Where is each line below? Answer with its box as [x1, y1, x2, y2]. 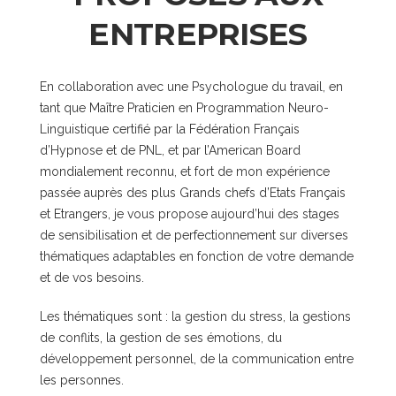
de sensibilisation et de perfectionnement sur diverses [40, 228, 348, 242]
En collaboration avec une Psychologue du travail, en [40, 80, 343, 94]
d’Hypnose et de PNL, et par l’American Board [40, 143, 301, 157]
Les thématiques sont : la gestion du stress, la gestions [40, 309, 351, 324]
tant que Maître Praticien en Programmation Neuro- [40, 101, 329, 115]
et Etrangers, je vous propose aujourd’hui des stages [40, 207, 339, 221]
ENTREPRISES [88, 15, 308, 53]
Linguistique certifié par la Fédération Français [40, 122, 300, 136]
